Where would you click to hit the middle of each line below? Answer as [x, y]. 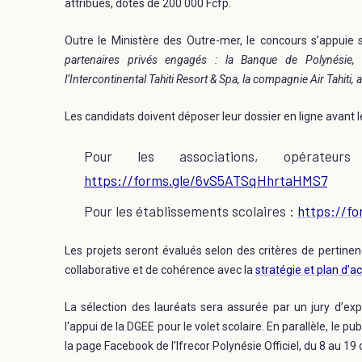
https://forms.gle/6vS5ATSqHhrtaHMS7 [206, 180]
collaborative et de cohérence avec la [160, 269]
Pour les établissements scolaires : [191, 210]
